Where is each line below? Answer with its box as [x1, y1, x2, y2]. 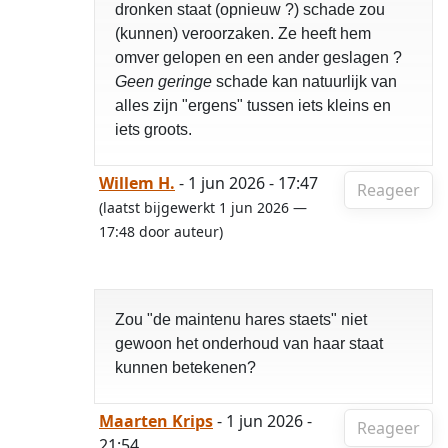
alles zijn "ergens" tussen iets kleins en [115, 97, 391, 114]
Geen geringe [115, 73, 212, 90]
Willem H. [99, 172, 175, 194]
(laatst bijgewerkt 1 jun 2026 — [99, 198, 307, 217]
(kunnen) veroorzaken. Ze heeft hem [115, 25, 371, 42]
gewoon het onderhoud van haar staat [115, 335, 383, 352]
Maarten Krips [99, 410, 213, 432]
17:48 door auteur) [99, 222, 223, 241]
